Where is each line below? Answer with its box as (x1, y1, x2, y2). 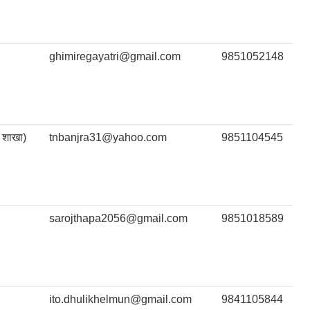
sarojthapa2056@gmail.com (49, 212, 188, 225)
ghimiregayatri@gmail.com (49, 51, 181, 63)
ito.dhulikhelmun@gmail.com (49, 293, 192, 306)
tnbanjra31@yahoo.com (49, 131, 167, 144)
